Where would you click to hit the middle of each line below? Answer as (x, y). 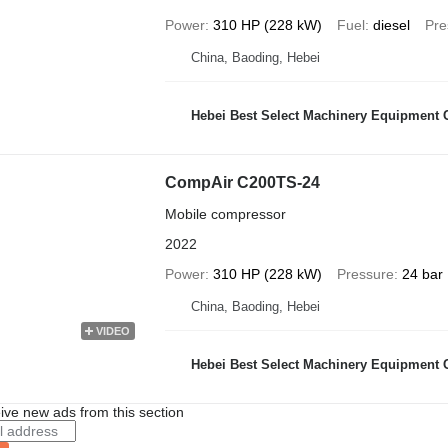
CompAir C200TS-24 (242, 182)
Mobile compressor (225, 214)
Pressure (365, 274)
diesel (391, 25)
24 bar (422, 274)
